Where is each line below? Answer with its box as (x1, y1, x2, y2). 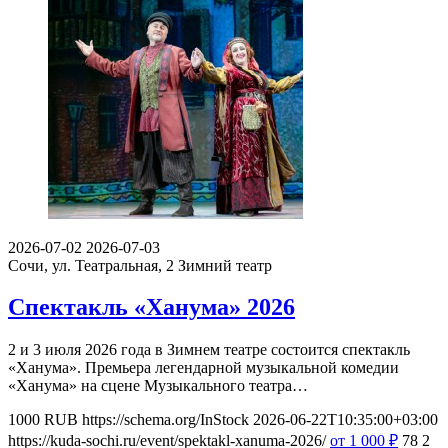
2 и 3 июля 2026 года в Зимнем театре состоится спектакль (8, 341, 410, 359)
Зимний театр (178, 256, 272, 274)
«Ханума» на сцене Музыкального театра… (8, 377, 308, 395)
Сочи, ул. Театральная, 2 (8, 256, 178, 274)
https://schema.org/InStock (82, 411, 249, 429)
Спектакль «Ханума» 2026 (8, 294, 295, 321)
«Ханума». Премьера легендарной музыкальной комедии (8, 359, 399, 377)
